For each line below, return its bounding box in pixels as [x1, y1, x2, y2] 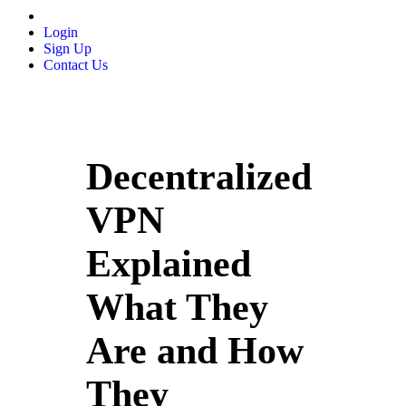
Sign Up [43, 40, 92, 56]
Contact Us [43, 56, 108, 72]
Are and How [86, 330, 304, 372]
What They [86, 286, 269, 329]
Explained [86, 243, 252, 285]
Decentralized [86, 156, 313, 198]
